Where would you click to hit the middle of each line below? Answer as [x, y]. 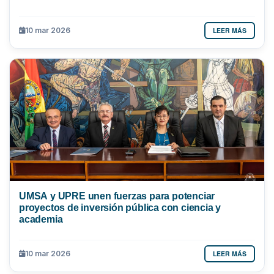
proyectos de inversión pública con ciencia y [120, 207]
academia [41, 219]
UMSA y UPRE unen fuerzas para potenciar [117, 195]
